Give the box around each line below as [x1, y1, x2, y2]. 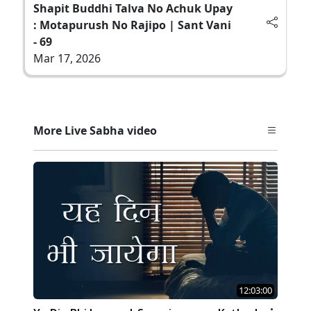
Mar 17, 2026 [33, 50, 101, 66]
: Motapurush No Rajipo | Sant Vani [33, 17, 231, 33]
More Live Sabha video [33, 122, 157, 138]
